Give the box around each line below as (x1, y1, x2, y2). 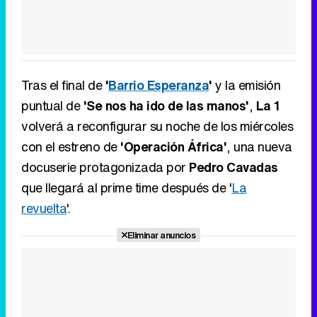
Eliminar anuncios (127, 229, 196, 241)
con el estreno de (21, 137, 120, 156)
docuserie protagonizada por (21, 158, 189, 176)
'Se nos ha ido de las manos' (83, 96, 249, 115)
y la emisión (212, 76, 280, 94)
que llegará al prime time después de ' (21, 178, 231, 197)
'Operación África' (120, 137, 226, 156)
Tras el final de (21, 76, 105, 94)
